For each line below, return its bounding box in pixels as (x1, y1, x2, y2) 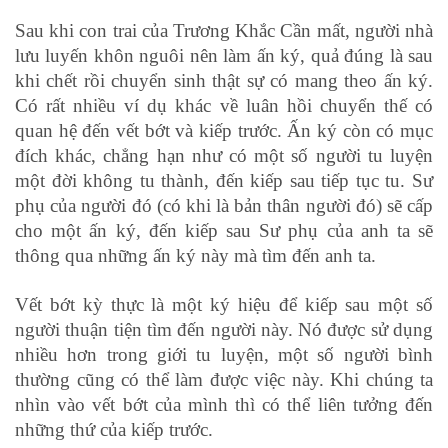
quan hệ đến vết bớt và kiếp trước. (15, 120, 288, 142)
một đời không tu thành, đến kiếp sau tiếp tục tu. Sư (15, 170, 433, 192)
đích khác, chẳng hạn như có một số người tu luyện (15, 145, 433, 167)
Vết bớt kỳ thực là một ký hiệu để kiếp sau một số (15, 294, 433, 316)
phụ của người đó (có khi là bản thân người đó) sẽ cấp (15, 195, 433, 217)
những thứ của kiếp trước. (15, 419, 213, 441)
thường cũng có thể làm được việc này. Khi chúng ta (15, 369, 433, 391)
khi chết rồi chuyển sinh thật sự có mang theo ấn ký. (15, 70, 433, 92)
